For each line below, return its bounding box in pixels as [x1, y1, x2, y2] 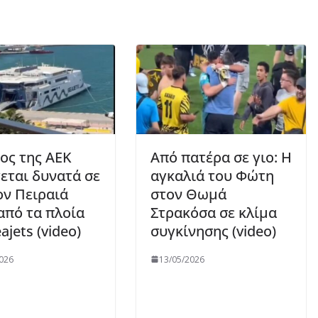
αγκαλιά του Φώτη [150, 165, 274, 185]
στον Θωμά [150, 184, 226, 204]
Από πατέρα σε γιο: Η [150, 147, 292, 167]
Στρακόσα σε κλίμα [150, 202, 277, 222]
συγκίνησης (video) [150, 221, 276, 241]
